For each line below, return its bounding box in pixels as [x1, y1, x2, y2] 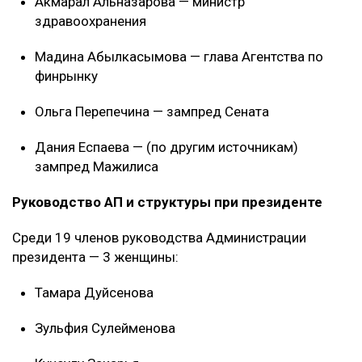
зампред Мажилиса [35, 158, 158, 175]
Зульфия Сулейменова [35, 320, 175, 337]
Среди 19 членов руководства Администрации [12, 229, 306, 246]
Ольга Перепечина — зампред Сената [35, 103, 269, 120]
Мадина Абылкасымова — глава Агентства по [35, 48, 323, 65]
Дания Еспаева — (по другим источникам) [35, 139, 298, 156]
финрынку [35, 68, 98, 85]
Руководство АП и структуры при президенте [12, 194, 322, 211]
